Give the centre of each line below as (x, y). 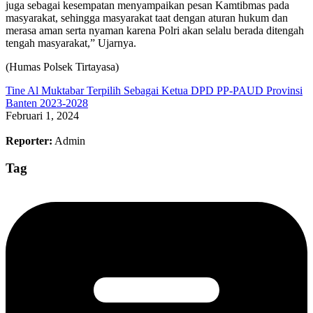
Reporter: (29, 141)
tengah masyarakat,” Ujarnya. (71, 43)
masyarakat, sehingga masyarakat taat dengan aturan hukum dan (147, 18)
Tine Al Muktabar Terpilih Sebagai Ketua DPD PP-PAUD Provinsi (154, 91)
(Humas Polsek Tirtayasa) (62, 67)
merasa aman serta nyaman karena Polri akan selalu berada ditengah (155, 31)
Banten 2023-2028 (47, 103)
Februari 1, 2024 (42, 116)
